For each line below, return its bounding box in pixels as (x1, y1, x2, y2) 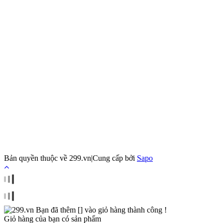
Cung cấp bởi (93, 153, 137, 162)
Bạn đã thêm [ (36, 205, 80, 214)
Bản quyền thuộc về (4, 153, 69, 162)
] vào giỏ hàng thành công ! (80, 205, 167, 214)
